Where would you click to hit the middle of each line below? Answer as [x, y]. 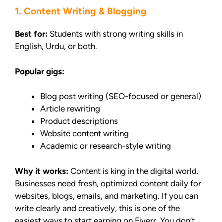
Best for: [31, 34]
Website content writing [84, 134]
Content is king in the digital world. [134, 171]
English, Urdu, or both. [56, 46]
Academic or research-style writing [106, 146]
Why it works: [42, 171]
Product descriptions [79, 121]
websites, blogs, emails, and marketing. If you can [107, 195]
